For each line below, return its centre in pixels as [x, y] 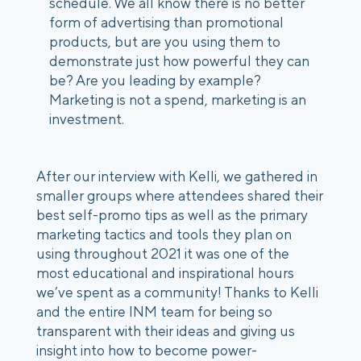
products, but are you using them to [165, 42]
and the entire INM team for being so [154, 311]
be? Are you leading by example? [155, 81]
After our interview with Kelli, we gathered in [177, 176]
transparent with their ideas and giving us [166, 330]
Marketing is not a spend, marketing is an [178, 100]
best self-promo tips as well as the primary [172, 214]
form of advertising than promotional [166, 23]
